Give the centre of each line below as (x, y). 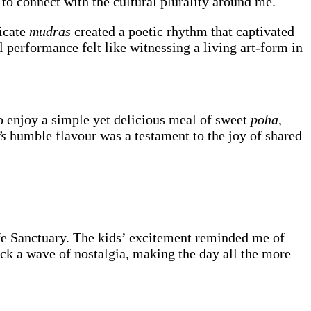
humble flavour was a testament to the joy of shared (156, 136)
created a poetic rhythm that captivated (184, 32)
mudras (52, 32)
